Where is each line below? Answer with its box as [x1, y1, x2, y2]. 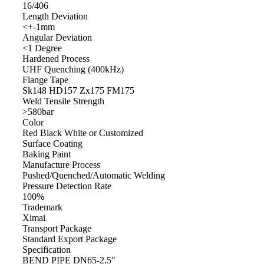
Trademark [22, 202, 62, 212]
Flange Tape [22, 74, 68, 85]
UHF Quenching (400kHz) [22, 64, 124, 74]
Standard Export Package [22, 233, 117, 244]
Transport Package [22, 223, 91, 233]
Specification [22, 244, 71, 255]
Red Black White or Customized [22, 127, 143, 138]
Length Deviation [22, 11, 88, 21]
